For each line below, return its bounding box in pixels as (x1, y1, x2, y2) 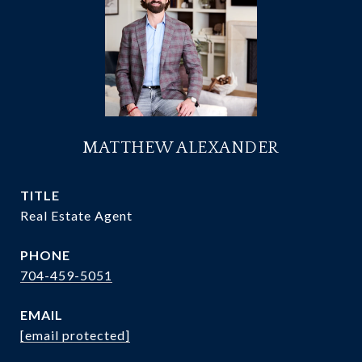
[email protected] (20, 327, 130, 343)
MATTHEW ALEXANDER (82, 138, 280, 157)
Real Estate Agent (20, 208, 133, 223)
